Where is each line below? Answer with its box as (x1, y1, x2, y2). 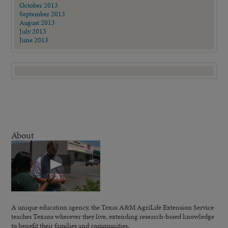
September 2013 (19, 8, 66, 19)
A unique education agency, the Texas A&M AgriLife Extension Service (11, 202, 214, 212)
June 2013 (19, 34, 49, 45)
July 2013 (19, 25, 47, 36)
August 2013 (19, 17, 55, 27)
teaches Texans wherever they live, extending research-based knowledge (11, 211, 215, 221)
